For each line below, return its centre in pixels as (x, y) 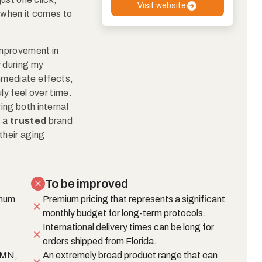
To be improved (87, 183)
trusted (28, 121)
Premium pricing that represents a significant (134, 199)
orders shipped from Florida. (100, 241)
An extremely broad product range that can (130, 255)
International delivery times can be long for (129, 227)
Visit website (161, 6)
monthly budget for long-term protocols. (125, 213)
